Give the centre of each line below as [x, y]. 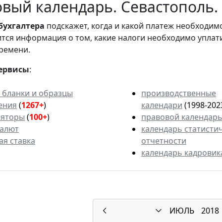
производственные [179, 93]
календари [162, 105]
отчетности [164, 141]
